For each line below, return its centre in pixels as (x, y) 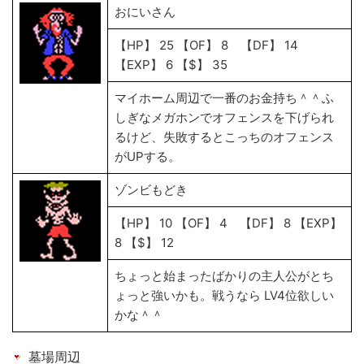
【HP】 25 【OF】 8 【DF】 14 (206, 45)
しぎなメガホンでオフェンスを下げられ (224, 117)
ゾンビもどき (151, 190)
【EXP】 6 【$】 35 (171, 65)
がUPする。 (147, 156)
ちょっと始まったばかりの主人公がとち (224, 276)
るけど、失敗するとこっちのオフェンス (224, 137)
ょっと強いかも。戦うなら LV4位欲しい (224, 295)
